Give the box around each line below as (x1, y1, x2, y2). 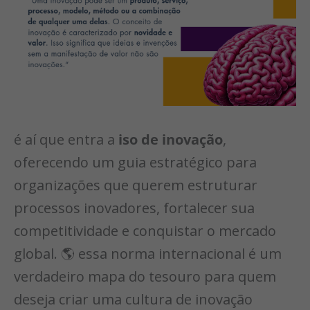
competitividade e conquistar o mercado (14, 221, 276, 241)
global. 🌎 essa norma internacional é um (14, 244, 282, 264)
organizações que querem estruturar (14, 176, 257, 195)
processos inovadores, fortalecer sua (14, 199, 255, 218)
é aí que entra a (14, 130, 118, 149)
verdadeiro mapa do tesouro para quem (14, 267, 276, 286)
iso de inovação (118, 130, 223, 149)
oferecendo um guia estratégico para (14, 153, 257, 172)
